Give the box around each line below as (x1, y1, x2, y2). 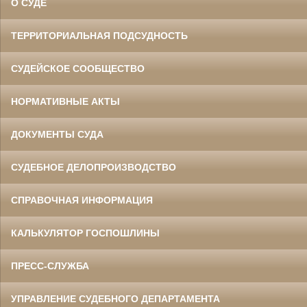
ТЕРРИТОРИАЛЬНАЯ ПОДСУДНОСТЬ (11, 30, 188, 42)
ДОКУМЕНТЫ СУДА (11, 129, 103, 140)
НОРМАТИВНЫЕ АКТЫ (11, 96, 120, 108)
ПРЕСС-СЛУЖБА (11, 260, 89, 272)
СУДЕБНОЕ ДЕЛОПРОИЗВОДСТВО (11, 162, 176, 173)
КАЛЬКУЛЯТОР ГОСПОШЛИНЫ (11, 228, 160, 239)
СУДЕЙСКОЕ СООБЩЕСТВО (11, 63, 145, 75)
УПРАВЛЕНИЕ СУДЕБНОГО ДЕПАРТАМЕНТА (11, 293, 220, 305)
